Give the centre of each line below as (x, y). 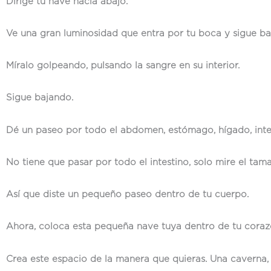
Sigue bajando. (40, 98)
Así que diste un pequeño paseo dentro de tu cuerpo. (127, 194)
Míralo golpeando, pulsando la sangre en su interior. (123, 66)
